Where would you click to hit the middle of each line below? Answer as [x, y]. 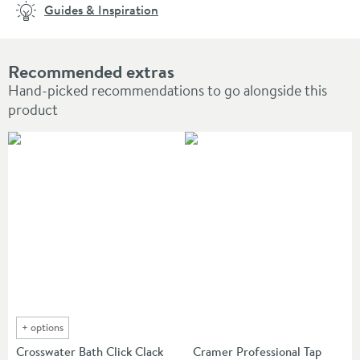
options [47, 327]
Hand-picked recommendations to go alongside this [168, 90]
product [33, 109]
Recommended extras [91, 71]
